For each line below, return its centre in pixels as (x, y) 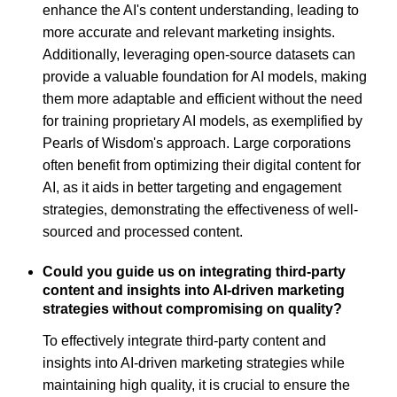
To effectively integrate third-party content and (184, 341)
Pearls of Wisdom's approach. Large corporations (197, 143)
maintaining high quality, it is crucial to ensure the (196, 385)
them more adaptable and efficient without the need (202, 98)
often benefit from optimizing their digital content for (202, 165)
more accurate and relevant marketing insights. (189, 32)
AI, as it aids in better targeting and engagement (192, 187)
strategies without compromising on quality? (192, 308)
